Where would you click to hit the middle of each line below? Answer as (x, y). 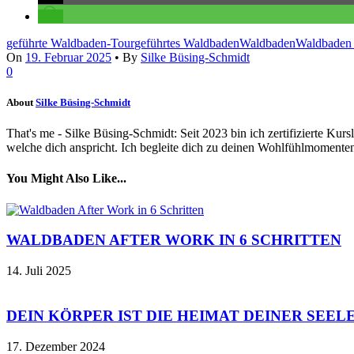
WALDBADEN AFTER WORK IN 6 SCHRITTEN (174, 240)
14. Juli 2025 (39, 271)
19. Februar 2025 (68, 57)
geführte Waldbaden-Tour (70, 43)
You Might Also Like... (66, 179)
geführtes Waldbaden (187, 43)
